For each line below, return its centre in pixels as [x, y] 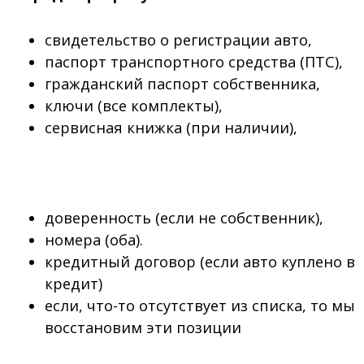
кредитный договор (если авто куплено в [199, 261]
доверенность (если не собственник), [184, 217]
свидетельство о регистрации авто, [178, 40]
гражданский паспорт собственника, [182, 84]
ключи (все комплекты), [133, 106]
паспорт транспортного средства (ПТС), [193, 62]
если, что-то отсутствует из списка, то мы [199, 305]
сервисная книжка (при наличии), [171, 128]
